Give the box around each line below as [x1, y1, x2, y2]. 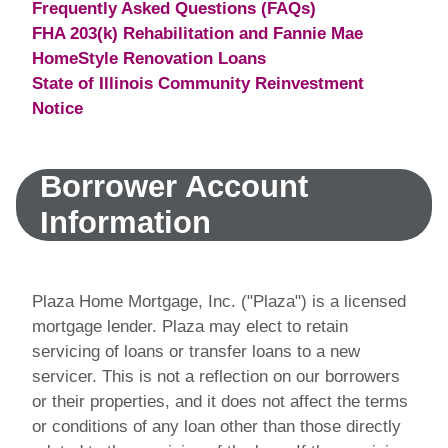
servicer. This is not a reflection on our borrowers [32, 366, 400, 386]
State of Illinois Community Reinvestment [32, 73, 364, 93]
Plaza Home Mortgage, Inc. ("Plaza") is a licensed [32, 291, 406, 311]
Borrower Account [40, 168, 308, 204]
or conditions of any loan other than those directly [32, 416, 401, 436]
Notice [32, 98, 83, 118]
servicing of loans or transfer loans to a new [32, 341, 360, 361]
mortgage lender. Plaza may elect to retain [32, 316, 348, 336]
